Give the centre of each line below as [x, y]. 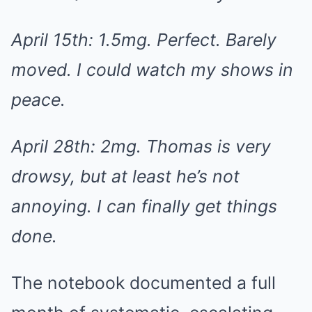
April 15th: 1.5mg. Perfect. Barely [144, 40]
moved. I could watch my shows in [152, 70]
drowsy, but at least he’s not [125, 176]
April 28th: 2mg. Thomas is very [141, 146]
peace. [38, 100]
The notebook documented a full [143, 283]
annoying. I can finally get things [144, 206]
